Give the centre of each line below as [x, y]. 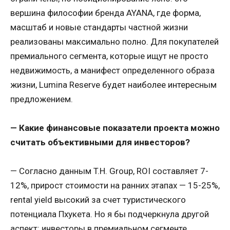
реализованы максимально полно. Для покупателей [114, 41]
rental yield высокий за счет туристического [98, 200]
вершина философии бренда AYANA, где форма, [106, 13]
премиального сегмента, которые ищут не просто [109, 56]
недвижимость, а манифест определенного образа [112, 70]
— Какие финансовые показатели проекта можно [115, 128]
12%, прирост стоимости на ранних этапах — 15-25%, [115, 186]
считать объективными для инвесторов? [100, 142]
